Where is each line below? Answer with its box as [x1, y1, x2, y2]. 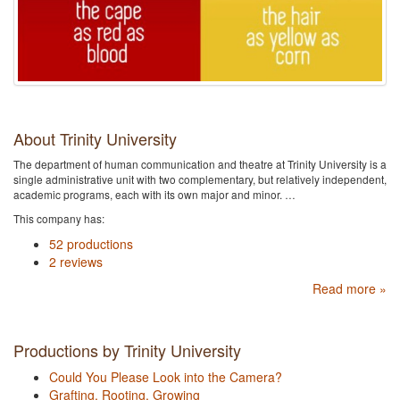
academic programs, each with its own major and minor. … [13, 187, 296, 203]
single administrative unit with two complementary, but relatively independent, [13, 171, 387, 187]
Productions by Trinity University [13, 338, 241, 362]
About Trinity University [13, 127, 177, 151]
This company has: [13, 211, 104, 227]
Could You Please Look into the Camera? [49, 368, 282, 387]
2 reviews [49, 253, 103, 271]
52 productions [49, 235, 133, 254]
